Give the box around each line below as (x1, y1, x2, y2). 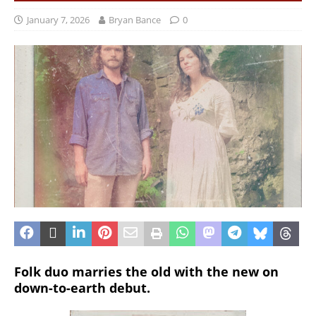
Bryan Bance (109, 13, 161, 27)
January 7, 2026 (27, 13, 90, 27)
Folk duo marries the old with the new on (14, 262, 279, 280)
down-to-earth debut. (14, 279, 150, 296)
